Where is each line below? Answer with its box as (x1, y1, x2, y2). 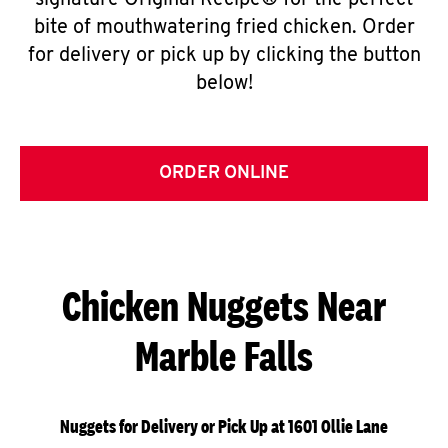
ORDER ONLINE (159, 164, 289, 183)
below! (195, 74, 253, 94)
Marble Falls (135, 331, 313, 380)
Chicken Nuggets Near (62, 281, 386, 330)
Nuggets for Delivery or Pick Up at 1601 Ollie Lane (60, 415, 388, 438)
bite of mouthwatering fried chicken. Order (33, 18, 415, 38)
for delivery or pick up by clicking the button (27, 46, 421, 66)
